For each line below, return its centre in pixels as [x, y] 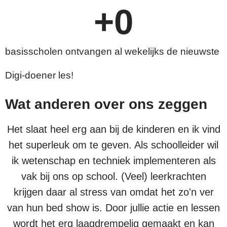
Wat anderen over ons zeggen [106, 104]
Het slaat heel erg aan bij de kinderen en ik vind [113, 129]
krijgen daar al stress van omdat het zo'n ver [113, 192]
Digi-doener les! [39, 75]
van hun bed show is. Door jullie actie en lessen [113, 208]
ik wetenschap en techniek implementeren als [113, 161]
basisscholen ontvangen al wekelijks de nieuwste [112, 52]
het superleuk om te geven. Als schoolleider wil [113, 145]
